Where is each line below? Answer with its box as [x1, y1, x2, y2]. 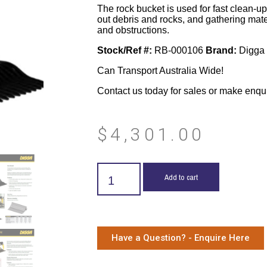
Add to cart [164, 172, 198, 182]
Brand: [205, 45, 237, 55]
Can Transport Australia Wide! [97, 66, 223, 76]
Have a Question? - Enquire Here [111, 232, 250, 243]
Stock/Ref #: [97, 45, 152, 55]
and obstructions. [97, 25, 169, 35]
